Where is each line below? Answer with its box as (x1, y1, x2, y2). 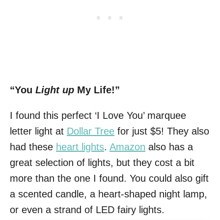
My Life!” (74, 84, 120, 95)
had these (10, 141, 56, 152)
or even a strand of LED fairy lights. (10, 204, 165, 215)
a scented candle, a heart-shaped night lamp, (10, 188, 207, 199)
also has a (145, 141, 193, 152)
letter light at (10, 125, 67, 137)
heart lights (56, 141, 104, 152)
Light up (35, 84, 74, 95)
